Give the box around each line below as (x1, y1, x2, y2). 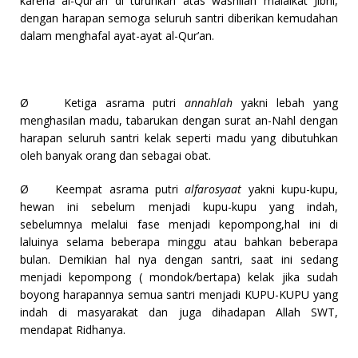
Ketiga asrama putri (63, 95, 185, 111)
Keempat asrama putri (55, 181, 185, 197)
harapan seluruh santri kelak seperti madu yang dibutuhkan (20, 130, 338, 146)
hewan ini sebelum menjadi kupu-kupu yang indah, (20, 199, 338, 215)
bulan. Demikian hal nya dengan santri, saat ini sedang (20, 252, 338, 268)
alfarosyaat (185, 181, 242, 197)
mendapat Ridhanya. (20, 322, 125, 338)
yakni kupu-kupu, (241, 181, 339, 197)
